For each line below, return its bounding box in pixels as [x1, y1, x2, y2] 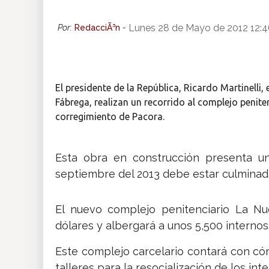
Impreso [9, 85, 48, 96]
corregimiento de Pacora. [55, 110, 165, 122]
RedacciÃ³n [74, 22, 120, 32]
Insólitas [9, 16, 49, 28]
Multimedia [9, 50, 62, 62]
